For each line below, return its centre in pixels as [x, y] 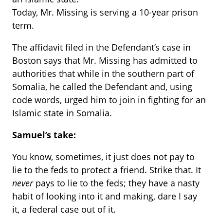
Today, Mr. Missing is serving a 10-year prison [105, 12]
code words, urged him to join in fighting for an [109, 100]
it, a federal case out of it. [64, 209]
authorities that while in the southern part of [103, 74]
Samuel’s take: [44, 135]
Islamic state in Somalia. [62, 113]
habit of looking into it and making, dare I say [105, 196]
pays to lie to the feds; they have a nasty [116, 183]
